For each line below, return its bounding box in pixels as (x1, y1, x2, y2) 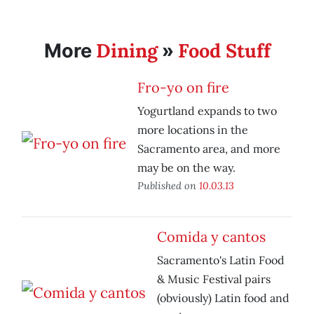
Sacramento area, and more (137, 142, 280, 156)
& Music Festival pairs (157, 272, 271, 287)
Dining (95, 39, 158, 63)
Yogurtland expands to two (137, 104, 277, 118)
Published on (137, 179, 199, 193)
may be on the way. (137, 161, 235, 175)
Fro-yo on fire (137, 78, 229, 97)
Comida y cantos (157, 228, 266, 246)
